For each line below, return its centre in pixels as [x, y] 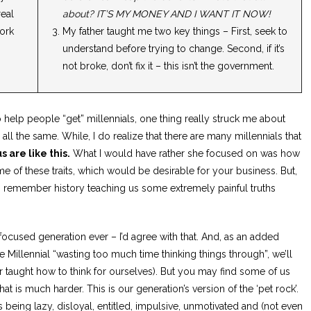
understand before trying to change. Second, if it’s [174, 49]
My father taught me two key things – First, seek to [175, 32]
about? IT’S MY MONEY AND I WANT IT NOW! [167, 14]
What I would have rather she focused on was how [185, 153]
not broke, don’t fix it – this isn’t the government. [169, 66]
